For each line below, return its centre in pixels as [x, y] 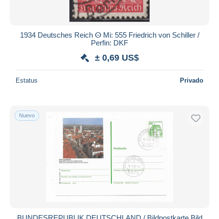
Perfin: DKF [109, 43]
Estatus [27, 80]
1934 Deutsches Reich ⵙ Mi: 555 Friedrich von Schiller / [109, 35]
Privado [192, 80]
